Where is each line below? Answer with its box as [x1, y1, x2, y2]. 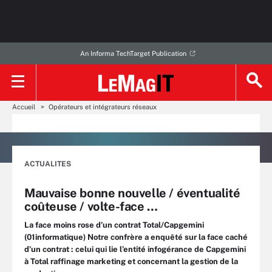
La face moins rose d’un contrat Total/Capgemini [24, 220, 204, 229]
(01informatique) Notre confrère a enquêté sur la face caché [24, 233, 248, 242]
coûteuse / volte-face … [24, 199, 158, 214]
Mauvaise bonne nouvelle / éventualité [24, 186, 240, 200]
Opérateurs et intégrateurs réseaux [49, 103, 157, 110]
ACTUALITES [24, 160, 71, 168]
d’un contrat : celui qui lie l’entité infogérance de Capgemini [24, 245, 246, 254]
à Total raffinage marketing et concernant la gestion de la [24, 257, 238, 266]
